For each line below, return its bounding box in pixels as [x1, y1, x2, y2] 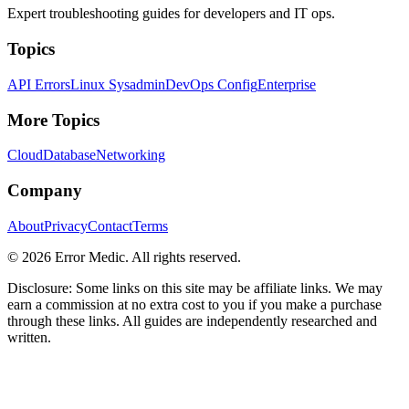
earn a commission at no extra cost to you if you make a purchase [7, 296, 382, 312]
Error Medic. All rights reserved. [51, 248, 241, 265]
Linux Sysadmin [70, 76, 165, 92]
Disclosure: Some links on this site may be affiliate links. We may [7, 279, 383, 296]
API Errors [7, 76, 70, 92]
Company [7, 180, 82, 200]
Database [43, 147, 96, 163]
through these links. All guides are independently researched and [7, 312, 377, 329]
